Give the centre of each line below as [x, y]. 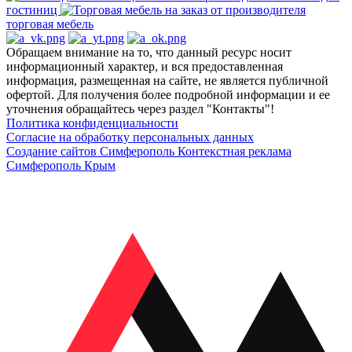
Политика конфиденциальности [92, 123]
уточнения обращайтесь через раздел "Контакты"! [140, 108]
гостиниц [33, 9]
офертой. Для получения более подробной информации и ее [168, 94]
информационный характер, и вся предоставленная [145, 66]
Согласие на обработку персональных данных [130, 137]
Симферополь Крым [61, 165]
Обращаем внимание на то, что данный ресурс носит [149, 52]
